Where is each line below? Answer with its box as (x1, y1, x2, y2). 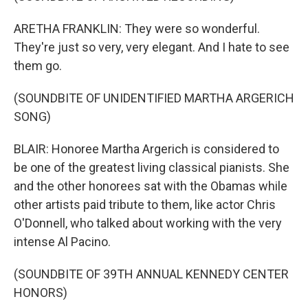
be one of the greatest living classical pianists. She (14, 160, 289, 175)
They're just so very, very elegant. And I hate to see (14, 40, 289, 54)
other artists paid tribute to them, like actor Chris (14, 197, 276, 212)
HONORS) (14, 285, 67, 300)
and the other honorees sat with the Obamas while (14, 179, 287, 193)
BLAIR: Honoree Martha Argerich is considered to (14, 142, 279, 156)
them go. (14, 58, 62, 73)
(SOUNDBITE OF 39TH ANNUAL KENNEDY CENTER (14, 267, 289, 281)
